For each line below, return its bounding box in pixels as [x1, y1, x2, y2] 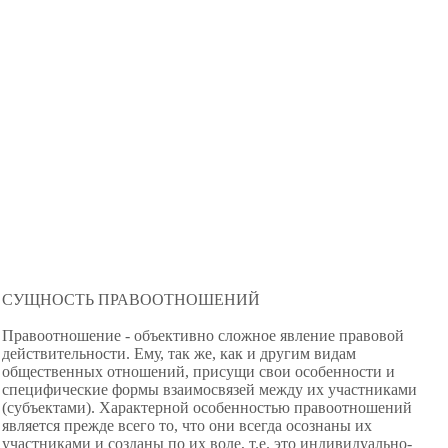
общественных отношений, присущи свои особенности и [2, 363, 395, 380]
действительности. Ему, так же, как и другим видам [2, 345, 356, 362]
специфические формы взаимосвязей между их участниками [2, 381, 417, 398]
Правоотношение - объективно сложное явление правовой [2, 327, 404, 344]
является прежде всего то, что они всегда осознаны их [2, 417, 372, 434]
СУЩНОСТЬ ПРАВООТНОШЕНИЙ [2, 291, 260, 308]
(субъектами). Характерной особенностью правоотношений [2, 399, 412, 416]
